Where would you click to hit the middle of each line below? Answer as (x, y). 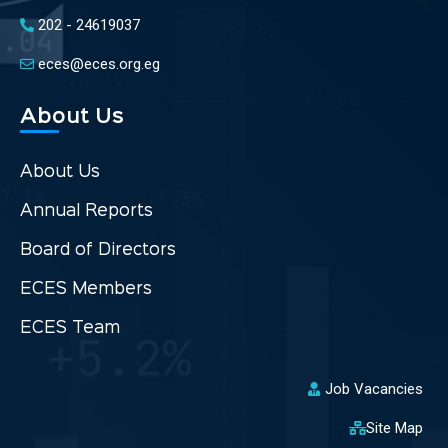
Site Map (394, 427)
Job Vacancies (374, 388)
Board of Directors (98, 250)
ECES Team (70, 328)
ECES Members (86, 289)
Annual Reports (86, 211)
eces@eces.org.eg (98, 63)
